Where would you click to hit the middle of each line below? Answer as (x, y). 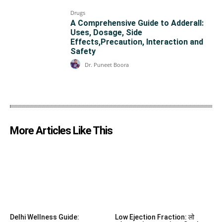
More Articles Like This (61, 131)
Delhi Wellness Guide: (45, 217)
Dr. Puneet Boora (107, 64)
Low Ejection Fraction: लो (154, 217)
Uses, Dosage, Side (107, 33)
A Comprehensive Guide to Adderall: (137, 23)
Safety (83, 52)
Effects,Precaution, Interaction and (137, 42)
